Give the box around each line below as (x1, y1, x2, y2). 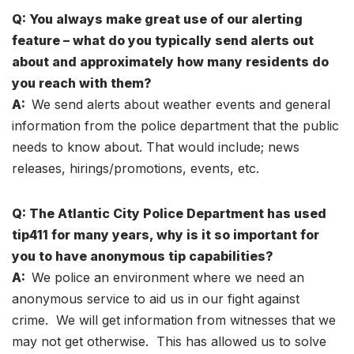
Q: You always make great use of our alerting (12, 10, 303, 27)
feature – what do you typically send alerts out (12, 32, 314, 48)
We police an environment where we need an (32, 269, 304, 285)
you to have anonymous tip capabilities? (12, 247, 273, 264)
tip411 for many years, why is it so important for (12, 226, 319, 243)
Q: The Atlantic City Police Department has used (12, 205, 326, 221)
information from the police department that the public (12, 117, 339, 134)
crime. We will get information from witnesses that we (12, 311, 336, 328)
